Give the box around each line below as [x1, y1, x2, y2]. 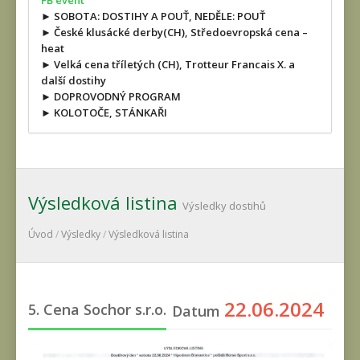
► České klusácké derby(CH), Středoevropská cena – [41, 25, 308, 39]
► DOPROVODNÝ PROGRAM [41, 89, 181, 104]
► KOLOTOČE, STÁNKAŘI [41, 105, 167, 120]
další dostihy [41, 73, 106, 88]
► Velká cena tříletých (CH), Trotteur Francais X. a [41, 57, 295, 72]
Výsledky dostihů [182, 198, 266, 213]
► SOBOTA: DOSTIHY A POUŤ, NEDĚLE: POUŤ [41, 9, 265, 23]
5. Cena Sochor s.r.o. [28, 300, 166, 319]
